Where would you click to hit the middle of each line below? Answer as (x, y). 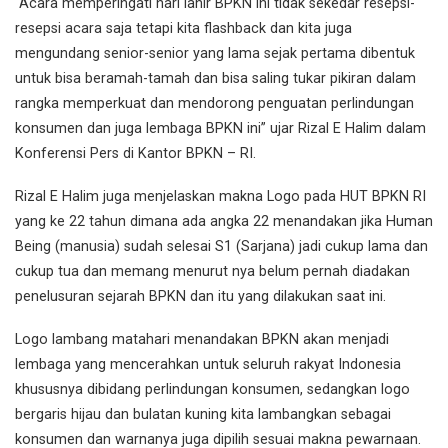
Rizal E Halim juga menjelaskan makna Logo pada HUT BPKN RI (220, 196)
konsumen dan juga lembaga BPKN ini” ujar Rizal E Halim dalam (220, 129)
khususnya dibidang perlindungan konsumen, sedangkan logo (212, 389)
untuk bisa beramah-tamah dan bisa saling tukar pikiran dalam (215, 79)
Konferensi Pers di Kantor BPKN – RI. (135, 154)
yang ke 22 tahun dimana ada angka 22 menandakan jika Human (224, 221)
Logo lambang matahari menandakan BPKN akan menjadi (202, 339)
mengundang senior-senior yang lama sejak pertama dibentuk (215, 54)
